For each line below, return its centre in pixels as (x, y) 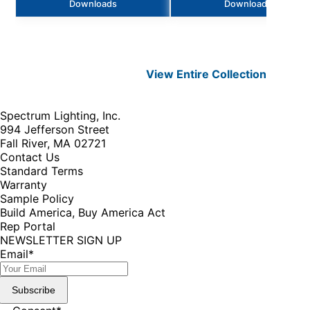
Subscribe (34, 290)
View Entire (179, 74)
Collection (239, 74)
